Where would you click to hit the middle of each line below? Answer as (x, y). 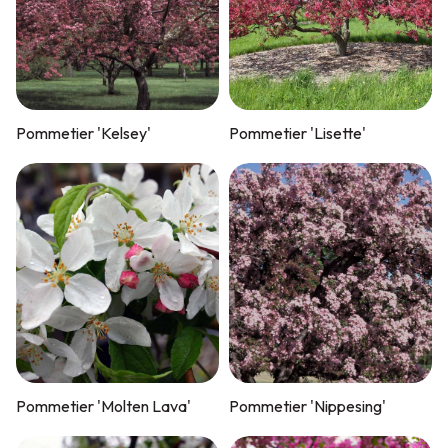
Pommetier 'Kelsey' (83, 133)
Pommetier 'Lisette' (297, 133)
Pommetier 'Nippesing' (307, 406)
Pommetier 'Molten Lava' (103, 406)
